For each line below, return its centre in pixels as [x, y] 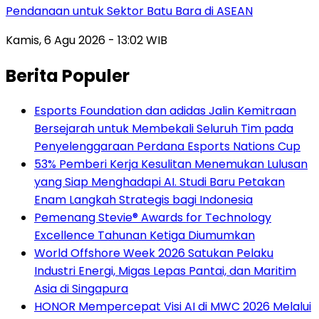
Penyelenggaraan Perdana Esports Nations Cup [167, 147]
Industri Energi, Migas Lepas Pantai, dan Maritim [165, 271]
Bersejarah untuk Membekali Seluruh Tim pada [164, 129]
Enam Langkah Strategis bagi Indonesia [143, 200]
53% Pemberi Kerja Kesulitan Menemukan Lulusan [171, 164]
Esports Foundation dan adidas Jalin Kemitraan [165, 111]
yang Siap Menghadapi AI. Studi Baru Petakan [159, 182]
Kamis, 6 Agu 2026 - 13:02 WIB [87, 40]
